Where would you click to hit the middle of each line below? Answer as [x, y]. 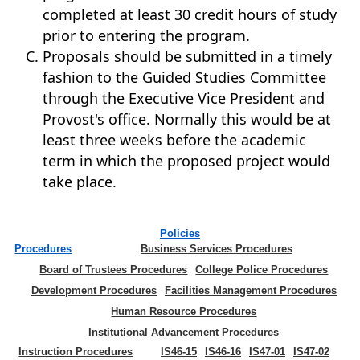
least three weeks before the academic [175, 140]
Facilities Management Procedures [250, 290]
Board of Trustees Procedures [114, 270]
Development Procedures [94, 290]
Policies [180, 233]
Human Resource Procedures [184, 311]
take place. [80, 182]
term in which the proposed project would [187, 161]
